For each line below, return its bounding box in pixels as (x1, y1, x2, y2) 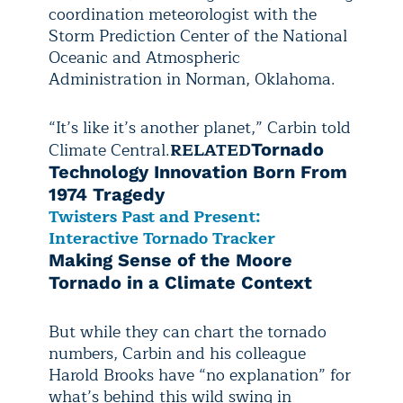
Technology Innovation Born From (49, 161, 347, 184)
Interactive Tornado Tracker (49, 225, 275, 253)
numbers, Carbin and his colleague (49, 340, 306, 368)
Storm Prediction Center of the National (49, 22, 347, 50)
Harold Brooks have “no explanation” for (49, 362, 351, 390)
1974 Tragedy (49, 184, 165, 206)
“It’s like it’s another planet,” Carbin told (49, 114, 351, 142)
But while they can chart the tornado (49, 318, 327, 346)
